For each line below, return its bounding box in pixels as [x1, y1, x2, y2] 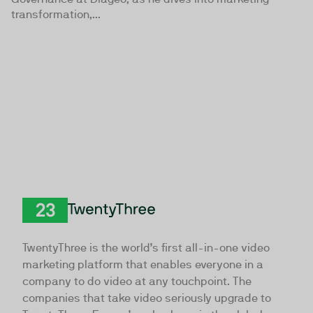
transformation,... [11, 7, 101, 21]
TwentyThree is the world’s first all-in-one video [22, 240, 270, 254]
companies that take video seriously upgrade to [22, 291, 271, 305]
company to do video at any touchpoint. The [22, 274, 252, 288]
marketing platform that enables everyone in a [22, 257, 263, 271]
